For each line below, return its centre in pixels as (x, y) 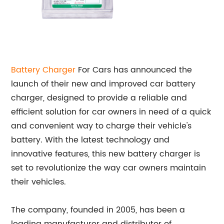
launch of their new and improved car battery (103, 84)
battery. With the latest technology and (90, 140)
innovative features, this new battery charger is (106, 154)
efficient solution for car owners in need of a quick (111, 112)
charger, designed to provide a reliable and (99, 98)
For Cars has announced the (134, 70)
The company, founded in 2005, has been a (98, 210)
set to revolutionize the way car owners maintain (109, 168)
